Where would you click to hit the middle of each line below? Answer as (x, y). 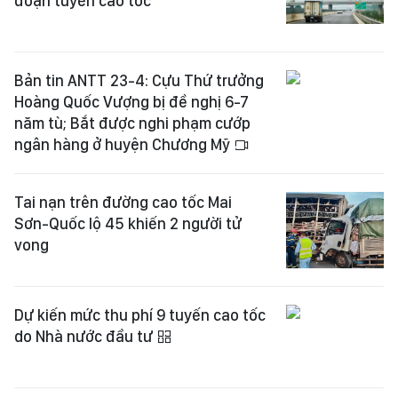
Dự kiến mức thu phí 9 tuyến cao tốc (140, 314)
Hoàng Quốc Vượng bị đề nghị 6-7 (131, 102)
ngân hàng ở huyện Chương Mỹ (124, 144)
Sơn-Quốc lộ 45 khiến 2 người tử (128, 223)
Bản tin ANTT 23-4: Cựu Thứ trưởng (139, 80)
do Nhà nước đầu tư (85, 336)
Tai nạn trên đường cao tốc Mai (123, 202)
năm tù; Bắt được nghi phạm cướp (132, 123)
